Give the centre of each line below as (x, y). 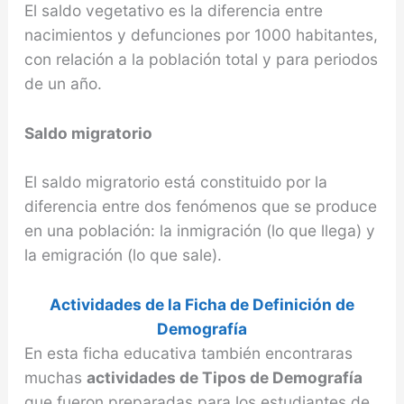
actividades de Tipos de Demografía (224, 378)
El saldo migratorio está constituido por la (175, 182)
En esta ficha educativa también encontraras (188, 353)
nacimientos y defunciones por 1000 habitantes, (201, 34)
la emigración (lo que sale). (123, 255)
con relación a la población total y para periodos (201, 59)
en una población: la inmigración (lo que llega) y (199, 231)
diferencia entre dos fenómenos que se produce (200, 207)
